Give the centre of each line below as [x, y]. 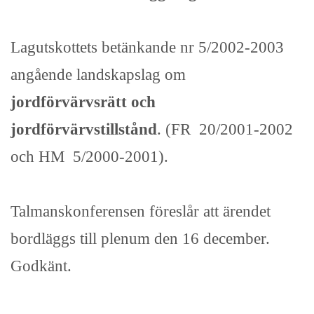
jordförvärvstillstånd [84, 129]
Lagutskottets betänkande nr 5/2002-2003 [147, 47]
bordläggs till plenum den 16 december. [140, 239]
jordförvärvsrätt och [83, 102]
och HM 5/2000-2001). [89, 157]
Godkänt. [41, 266]
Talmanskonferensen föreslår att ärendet [141, 211]
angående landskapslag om [98, 75]
